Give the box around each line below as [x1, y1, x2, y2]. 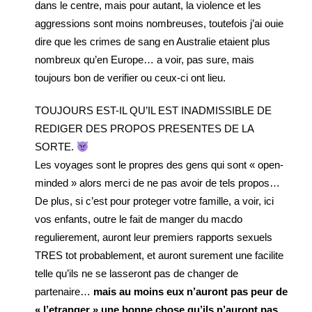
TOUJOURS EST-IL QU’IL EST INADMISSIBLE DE [35, 104, 272, 116]
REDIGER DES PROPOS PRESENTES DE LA [35, 123, 253, 134]
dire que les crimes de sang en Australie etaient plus [35, 36, 270, 47]
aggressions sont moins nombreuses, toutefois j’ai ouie [35, 17, 283, 29]
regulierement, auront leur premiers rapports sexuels [35, 231, 272, 243]
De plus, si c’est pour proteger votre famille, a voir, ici [35, 195, 274, 207]
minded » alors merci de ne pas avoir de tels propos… [35, 177, 280, 189]
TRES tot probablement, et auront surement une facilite [35, 249, 283, 261]
